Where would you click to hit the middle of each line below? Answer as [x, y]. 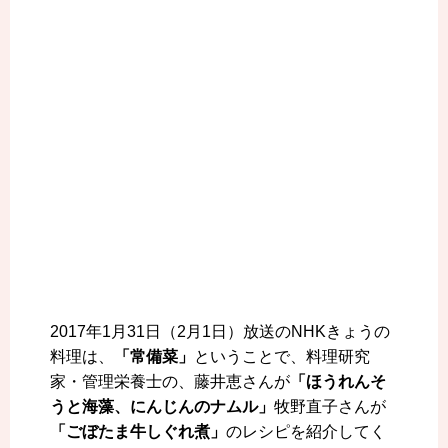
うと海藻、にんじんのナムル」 [162, 407]
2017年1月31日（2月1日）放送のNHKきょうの [220, 332]
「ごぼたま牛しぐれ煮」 [138, 432]
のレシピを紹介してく [306, 432]
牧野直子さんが [330, 407]
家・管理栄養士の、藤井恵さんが [170, 382]
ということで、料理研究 [282, 357]
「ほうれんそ [338, 382]
